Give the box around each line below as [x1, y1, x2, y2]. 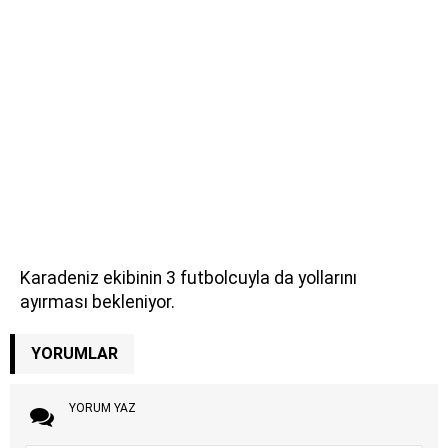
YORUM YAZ [68, 400, 136, 415]
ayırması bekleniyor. [20, 291, 175, 312]
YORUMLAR [31, 343, 118, 363]
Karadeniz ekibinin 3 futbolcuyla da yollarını [20, 267, 357, 288]
